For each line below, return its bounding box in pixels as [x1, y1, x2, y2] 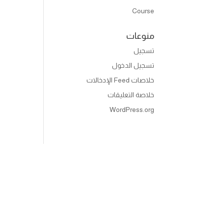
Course [132, 7, 154, 15]
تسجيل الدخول [111, 61, 154, 69]
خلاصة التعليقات [107, 91, 154, 99]
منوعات [126, 31, 154, 41]
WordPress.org [109, 106, 154, 113]
